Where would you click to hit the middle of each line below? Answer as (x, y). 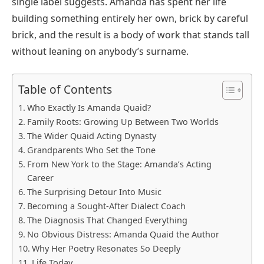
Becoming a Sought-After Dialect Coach (106, 206)
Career (40, 178)
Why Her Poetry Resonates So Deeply (106, 249)
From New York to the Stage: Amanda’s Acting (119, 164)
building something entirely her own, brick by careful (130, 18)
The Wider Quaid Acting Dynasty (91, 136)
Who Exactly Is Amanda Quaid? (89, 108)
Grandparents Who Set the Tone (91, 150)
